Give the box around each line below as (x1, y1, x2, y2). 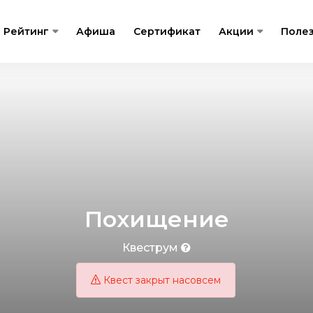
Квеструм (122, 240, 181, 254)
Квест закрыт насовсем (100, 273, 221, 286)
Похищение (84, 205, 229, 233)
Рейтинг (3, 25, 50, 38)
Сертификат (133, 25, 201, 38)
